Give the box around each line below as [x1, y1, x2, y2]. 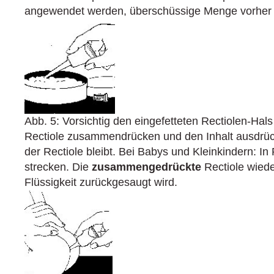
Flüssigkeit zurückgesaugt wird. [24, 176, 177, 188]
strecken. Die [24, 161, 92, 173]
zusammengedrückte [92, 161, 204, 173]
